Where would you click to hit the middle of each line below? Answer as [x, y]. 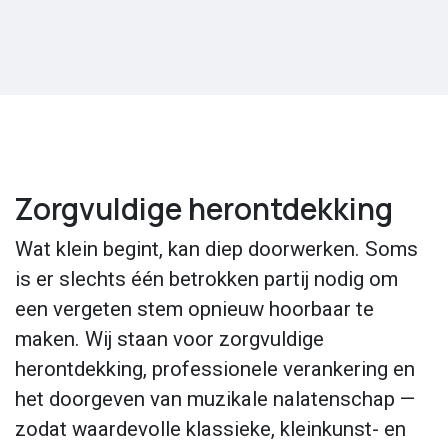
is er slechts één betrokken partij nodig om [206, 278]
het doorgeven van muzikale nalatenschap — [215, 398]
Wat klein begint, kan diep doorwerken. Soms [216, 248]
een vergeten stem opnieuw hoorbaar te [194, 308]
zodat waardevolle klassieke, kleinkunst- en [210, 428]
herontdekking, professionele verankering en [215, 368]
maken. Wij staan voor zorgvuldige [169, 338]
